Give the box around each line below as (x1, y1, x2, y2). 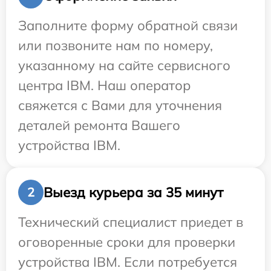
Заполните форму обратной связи (18, 17, 238, 34)
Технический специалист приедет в (18, 214, 243, 231)
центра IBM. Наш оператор (18, 77, 191, 94)
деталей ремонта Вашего (18, 117, 180, 134)
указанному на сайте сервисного (18, 57, 230, 74)
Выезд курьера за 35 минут (44, 183, 223, 201)
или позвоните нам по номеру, (18, 37, 213, 54)
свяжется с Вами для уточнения (18, 97, 222, 114)
